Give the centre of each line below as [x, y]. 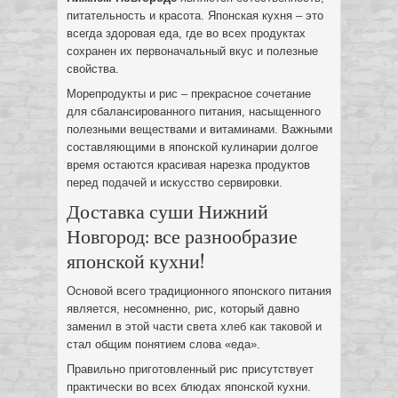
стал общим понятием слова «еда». [163, 344]
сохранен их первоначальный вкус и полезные [192, 51]
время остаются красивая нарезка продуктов [188, 165]
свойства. [93, 69]
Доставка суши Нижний [167, 211]
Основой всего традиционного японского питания [199, 291]
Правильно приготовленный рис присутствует [190, 369]
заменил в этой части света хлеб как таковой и [194, 326]
